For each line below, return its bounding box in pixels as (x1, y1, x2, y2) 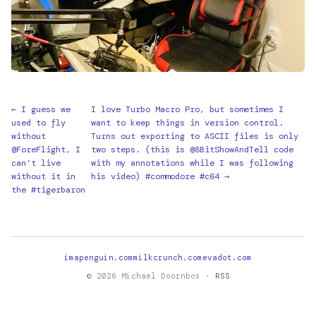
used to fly (11, 117, 66, 129)
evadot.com (202, 253, 252, 263)
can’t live (11, 157, 61, 169)
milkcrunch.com (133, 253, 202, 263)
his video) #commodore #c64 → (91, 171, 230, 183)
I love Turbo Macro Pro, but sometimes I (91, 104, 284, 116)
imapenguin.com (64, 253, 133, 263)
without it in (11, 171, 75, 183)
